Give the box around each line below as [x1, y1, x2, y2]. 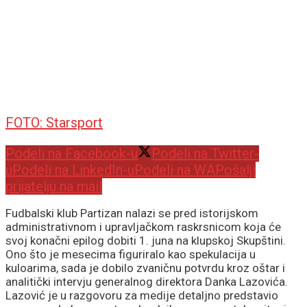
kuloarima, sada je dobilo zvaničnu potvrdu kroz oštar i [5, 260, 285, 275]
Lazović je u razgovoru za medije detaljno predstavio [5, 288, 278, 302]
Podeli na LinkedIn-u [12, 161, 134, 178]
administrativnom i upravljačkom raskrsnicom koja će [5, 219, 281, 234]
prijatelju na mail [5, 177, 102, 195]
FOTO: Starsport [5, 114, 103, 131]
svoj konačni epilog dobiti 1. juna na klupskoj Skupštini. [5, 233, 286, 247]
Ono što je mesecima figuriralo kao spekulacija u [5, 247, 256, 261]
